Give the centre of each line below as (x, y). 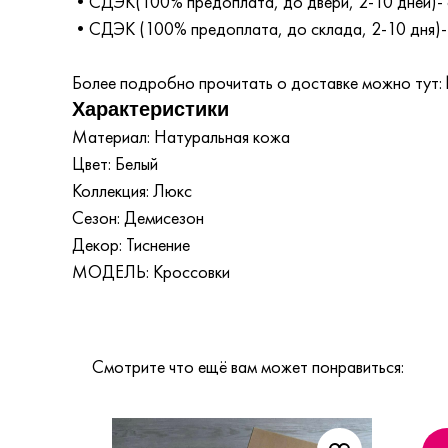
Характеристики (150, 109)
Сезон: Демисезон (138, 217)
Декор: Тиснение (131, 244)
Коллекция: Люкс (132, 190)
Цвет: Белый (115, 163)
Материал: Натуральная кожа (181, 136)
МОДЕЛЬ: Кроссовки (151, 271)
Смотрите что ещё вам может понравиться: (248, 366)
